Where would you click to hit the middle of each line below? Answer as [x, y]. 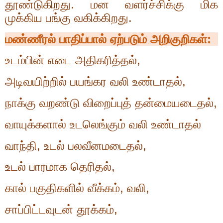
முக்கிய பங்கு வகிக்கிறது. [68, 17]
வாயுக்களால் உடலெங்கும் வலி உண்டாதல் [103, 124]
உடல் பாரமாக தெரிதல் [58, 167]
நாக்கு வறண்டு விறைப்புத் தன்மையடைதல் [109, 103]
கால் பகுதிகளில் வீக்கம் [62, 188]
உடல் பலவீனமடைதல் [93, 145]
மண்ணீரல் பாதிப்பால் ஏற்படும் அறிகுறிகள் [106, 39]
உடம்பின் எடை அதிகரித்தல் [71, 60]
